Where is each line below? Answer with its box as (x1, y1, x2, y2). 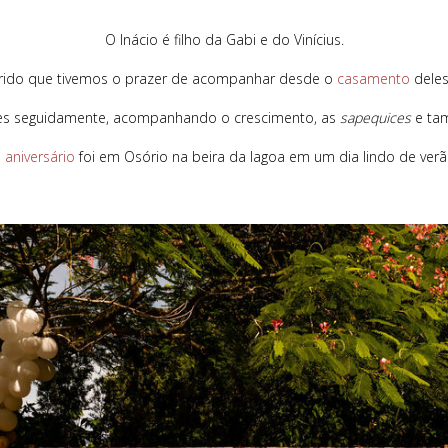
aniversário (4, 147, 75, 166)
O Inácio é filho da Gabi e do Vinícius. (104, 30, 344, 49)
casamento (336, 69, 410, 88)
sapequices (339, 108, 411, 127)
